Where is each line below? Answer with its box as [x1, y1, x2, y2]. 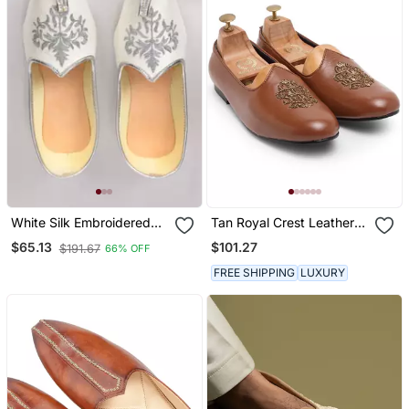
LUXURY [300, 266, 346, 280]
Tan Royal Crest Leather [211, 214, 355, 230]
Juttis [211, 229, 245, 246]
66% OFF [104, 242, 151, 256]
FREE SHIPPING [214, 266, 296, 280]
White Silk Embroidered [10, 214, 151, 230]
